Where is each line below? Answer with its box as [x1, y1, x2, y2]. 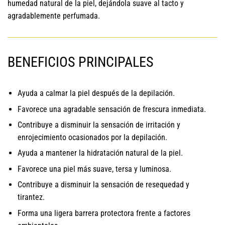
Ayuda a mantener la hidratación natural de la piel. [18, 148, 183, 158]
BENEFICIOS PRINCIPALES [8, 54, 154, 71]
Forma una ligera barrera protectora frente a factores [18, 208, 190, 218]
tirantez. [18, 192, 45, 202]
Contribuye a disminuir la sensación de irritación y [18, 120, 180, 130]
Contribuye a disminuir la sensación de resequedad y [18, 180, 189, 190]
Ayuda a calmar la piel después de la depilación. [18, 88, 175, 98]
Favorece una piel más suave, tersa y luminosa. [18, 164, 171, 174]
